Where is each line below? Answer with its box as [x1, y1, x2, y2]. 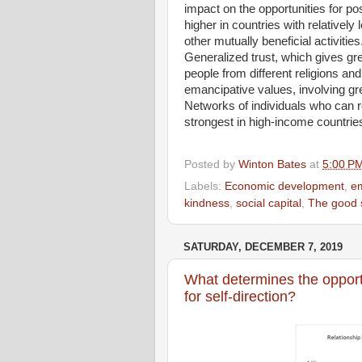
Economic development [225, 180, 344, 193]
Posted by [184, 158, 238, 170]
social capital [236, 197, 301, 210]
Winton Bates [238, 158, 306, 170]
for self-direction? [184, 288, 296, 305]
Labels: [184, 180, 225, 193]
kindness [184, 197, 229, 210]
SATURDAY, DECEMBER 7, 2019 [183, 241, 343, 254]
